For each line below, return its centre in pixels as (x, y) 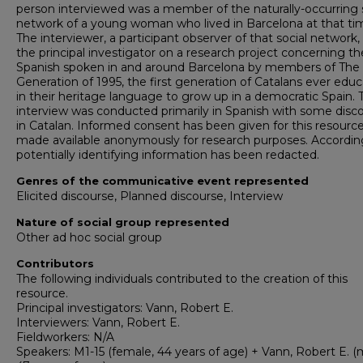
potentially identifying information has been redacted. (168, 155)
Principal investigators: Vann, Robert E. (125, 308)
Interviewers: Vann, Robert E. (98, 322)
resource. (42, 293)
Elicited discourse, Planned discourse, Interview (149, 196)
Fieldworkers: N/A (65, 337)
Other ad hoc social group (89, 237)
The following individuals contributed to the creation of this (182, 279)
